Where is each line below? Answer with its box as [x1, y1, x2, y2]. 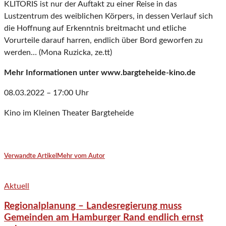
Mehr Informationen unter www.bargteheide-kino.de [4, 69, 196, 77]
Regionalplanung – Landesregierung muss [4, 201, 182, 211]
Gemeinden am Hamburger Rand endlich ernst [4, 213, 203, 223]
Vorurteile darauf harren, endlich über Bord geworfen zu [4, 36, 203, 45]
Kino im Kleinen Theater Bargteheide [4, 109, 134, 118]
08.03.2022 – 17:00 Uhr [4, 89, 89, 97]
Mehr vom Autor [57, 153, 105, 160]
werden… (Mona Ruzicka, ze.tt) [4, 48, 112, 57]
